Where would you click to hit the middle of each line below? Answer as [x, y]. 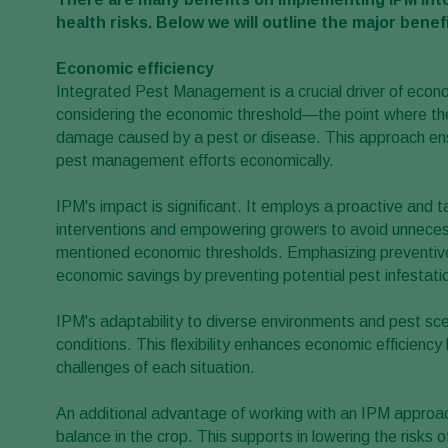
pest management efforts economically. [195, 161]
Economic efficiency [135, 69]
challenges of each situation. [155, 368]
